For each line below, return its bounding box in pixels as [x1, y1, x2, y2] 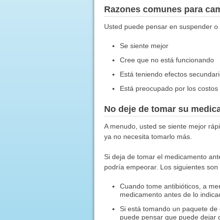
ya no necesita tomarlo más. [104, 132, 192, 140]
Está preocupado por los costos [120, 84, 219, 92]
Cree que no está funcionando [120, 55, 215, 64]
